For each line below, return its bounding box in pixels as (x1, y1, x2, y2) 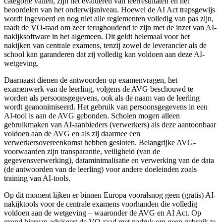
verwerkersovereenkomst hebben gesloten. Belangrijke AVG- (4, 138, 196, 147)
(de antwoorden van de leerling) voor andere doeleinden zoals (4, 165, 197, 173)
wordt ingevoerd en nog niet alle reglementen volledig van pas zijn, (4, 14, 214, 23)
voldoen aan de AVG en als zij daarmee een (4, 129, 140, 138)
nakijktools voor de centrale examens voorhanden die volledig (4, 199, 197, 208)
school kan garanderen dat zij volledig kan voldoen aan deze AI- (4, 50, 205, 58)
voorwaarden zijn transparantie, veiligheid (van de (4, 147, 160, 156)
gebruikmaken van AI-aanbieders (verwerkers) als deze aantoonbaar (4, 120, 216, 129)
